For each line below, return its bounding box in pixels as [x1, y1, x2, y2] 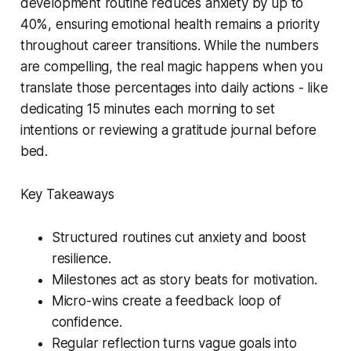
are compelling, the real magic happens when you [20, 58, 323, 74]
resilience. [51, 250, 111, 266]
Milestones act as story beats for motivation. [51, 271, 318, 288]
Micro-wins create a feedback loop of [51, 292, 281, 309]
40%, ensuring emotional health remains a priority [20, 16, 320, 32]
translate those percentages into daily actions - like [20, 79, 328, 96]
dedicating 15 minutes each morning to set [20, 100, 275, 117]
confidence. [51, 313, 122, 330]
